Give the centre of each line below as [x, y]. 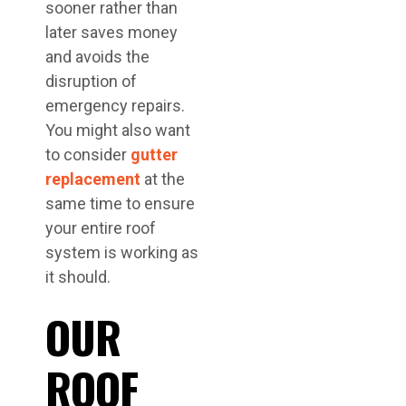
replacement [93, 179]
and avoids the [97, 57]
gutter [154, 155]
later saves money [111, 32]
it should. [78, 277]
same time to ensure [120, 203]
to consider [88, 155]
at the [163, 179]
